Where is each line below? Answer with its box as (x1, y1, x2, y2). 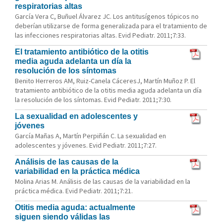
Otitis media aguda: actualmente (15, 203, 135, 212)
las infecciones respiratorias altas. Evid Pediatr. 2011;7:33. (15, 31, 186, 40)
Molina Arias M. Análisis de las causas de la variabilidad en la (15, 177, 190, 186)
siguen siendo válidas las (15, 213, 110, 221)
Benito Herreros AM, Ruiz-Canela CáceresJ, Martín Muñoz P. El (15, 76, 195, 85)
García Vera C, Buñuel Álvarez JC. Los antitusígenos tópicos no (15, 12, 199, 21)
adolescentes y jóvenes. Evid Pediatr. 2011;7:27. (15, 141, 157, 150)
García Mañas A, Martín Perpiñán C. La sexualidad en (15, 131, 166, 140)
